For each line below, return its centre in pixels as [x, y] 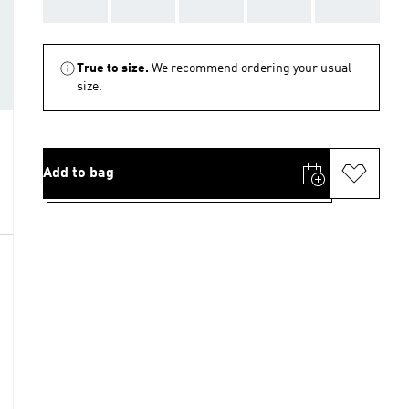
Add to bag [79, 173]
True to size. [113, 68]
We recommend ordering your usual [252, 68]
